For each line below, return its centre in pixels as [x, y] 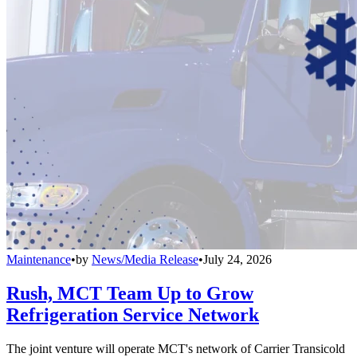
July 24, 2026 [237, 259]
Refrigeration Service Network [133, 314]
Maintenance [39, 259]
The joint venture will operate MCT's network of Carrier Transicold [176, 348]
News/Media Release [145, 259]
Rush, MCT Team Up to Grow [130, 293]
